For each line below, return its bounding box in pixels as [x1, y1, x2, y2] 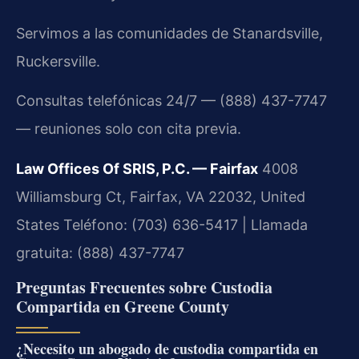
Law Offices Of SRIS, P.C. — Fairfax [16, 159, 258, 177]
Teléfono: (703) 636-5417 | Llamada [59, 216, 308, 233]
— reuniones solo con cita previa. [16, 120, 241, 138]
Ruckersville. [16, 52, 100, 70]
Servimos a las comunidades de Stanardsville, [16, 24, 323, 42]
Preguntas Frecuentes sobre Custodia [16, 275, 272, 299]
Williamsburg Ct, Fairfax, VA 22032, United [16, 188, 305, 205]
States [16, 216, 59, 233]
